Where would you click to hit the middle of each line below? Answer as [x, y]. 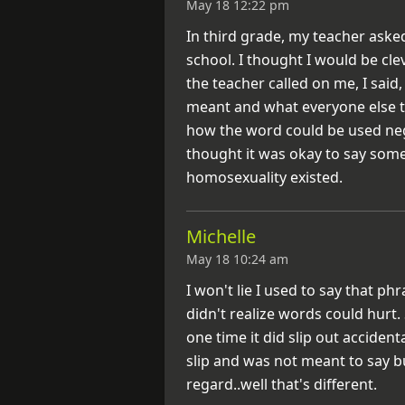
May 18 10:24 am [237, 259]
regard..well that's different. [282, 384]
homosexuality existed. [264, 177]
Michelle [221, 236]
